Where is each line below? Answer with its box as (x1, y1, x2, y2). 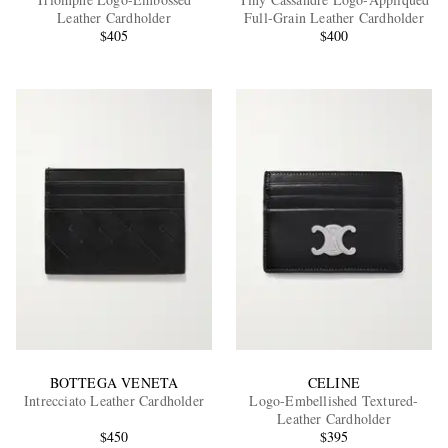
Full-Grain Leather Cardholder (244, 8, 424, 28)
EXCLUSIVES (107, 186, 207, 199)
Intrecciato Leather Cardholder (23, 390, 204, 410)
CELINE (307, 372, 361, 392)
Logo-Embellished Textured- (249, 390, 419, 410)
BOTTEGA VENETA (49, 372, 179, 392)
